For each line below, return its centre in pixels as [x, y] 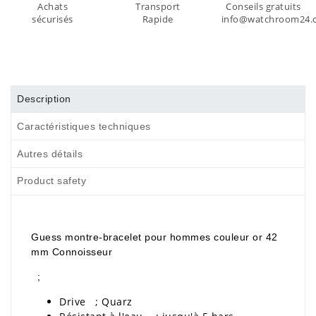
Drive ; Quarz [96, 301]
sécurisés [53, 19]
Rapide [158, 19]
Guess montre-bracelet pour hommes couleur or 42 [154, 237]
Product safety [52, 181]
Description [44, 99]
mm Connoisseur [72, 251]
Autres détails [50, 153]
